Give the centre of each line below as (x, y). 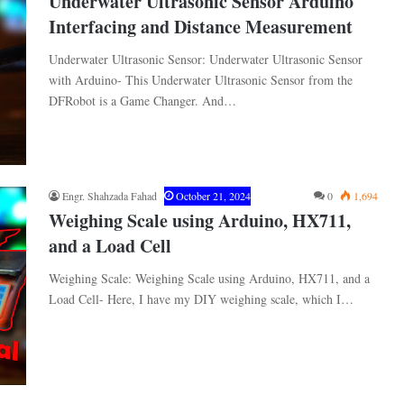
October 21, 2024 (213, 196)
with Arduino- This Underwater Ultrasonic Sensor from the (201, 80)
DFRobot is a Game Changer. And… (142, 101)
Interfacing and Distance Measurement (201, 27)
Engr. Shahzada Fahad (110, 196)
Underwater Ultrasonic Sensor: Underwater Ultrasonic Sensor (206, 60)
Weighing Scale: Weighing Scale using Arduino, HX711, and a (209, 279)
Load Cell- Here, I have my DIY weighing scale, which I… (201, 299)
